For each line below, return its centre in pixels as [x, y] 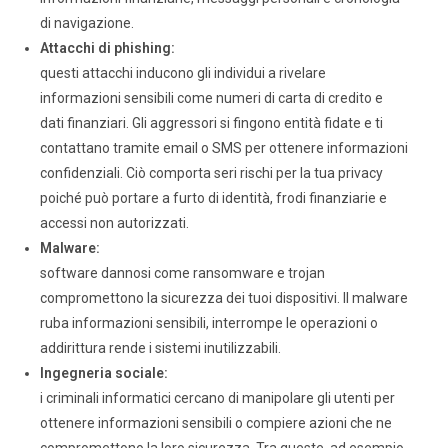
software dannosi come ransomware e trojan [182, 273]
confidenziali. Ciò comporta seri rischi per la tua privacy [211, 173]
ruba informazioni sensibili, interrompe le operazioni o [209, 323]
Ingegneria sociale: [104, 373]
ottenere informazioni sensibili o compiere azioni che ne [216, 423]
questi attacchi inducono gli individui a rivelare [183, 73]
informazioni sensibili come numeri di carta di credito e [211, 98]
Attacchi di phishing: [107, 48]
